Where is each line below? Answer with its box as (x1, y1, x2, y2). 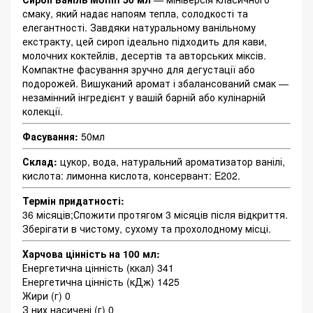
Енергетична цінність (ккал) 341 (22, 261, 174, 275)
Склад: (22, 154, 57, 169)
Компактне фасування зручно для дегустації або (22, 62, 255, 77)
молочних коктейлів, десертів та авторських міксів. (22, 48, 266, 63)
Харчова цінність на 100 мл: (22, 247, 160, 261)
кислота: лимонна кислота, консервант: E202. (22, 168, 240, 183)
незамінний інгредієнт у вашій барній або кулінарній (22, 90, 265, 105)
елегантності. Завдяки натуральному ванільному (22, 20, 256, 35)
